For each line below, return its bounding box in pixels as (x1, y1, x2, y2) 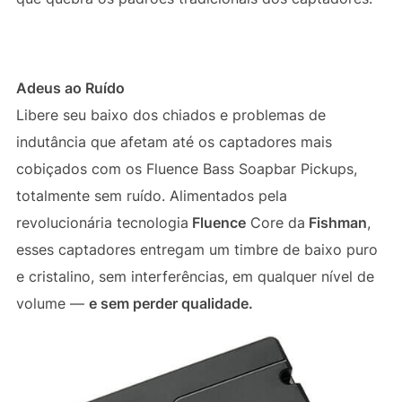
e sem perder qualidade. (88, 294, 253, 313)
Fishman (304, 214, 367, 232)
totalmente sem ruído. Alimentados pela (15, 187, 287, 205)
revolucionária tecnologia (15, 214, 188, 232)
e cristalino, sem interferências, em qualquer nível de (15, 267, 374, 286)
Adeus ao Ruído (15, 79, 125, 98)
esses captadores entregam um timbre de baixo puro (15, 240, 378, 259)
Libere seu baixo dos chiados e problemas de (15, 106, 326, 125)
